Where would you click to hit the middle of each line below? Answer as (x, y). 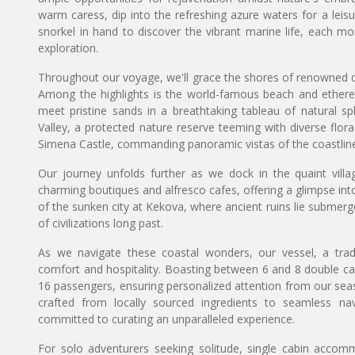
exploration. (68, 48)
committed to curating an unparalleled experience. (166, 319)
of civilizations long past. (101, 223)
